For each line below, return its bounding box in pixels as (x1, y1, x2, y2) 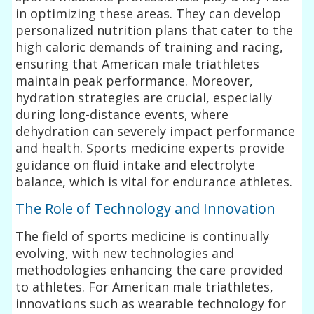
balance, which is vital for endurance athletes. (15, 172, 293, 190)
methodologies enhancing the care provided (15, 261, 284, 278)
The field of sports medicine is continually (15, 227, 270, 245)
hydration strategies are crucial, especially (15, 88, 273, 106)
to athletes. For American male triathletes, (15, 278, 274, 295)
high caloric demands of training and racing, (15, 38, 284, 55)
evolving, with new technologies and (15, 244, 235, 261)
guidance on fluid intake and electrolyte (15, 156, 256, 173)
